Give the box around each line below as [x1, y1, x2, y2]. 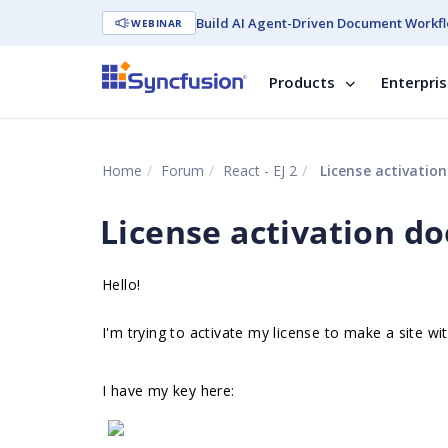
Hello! [102, 275, 141, 294]
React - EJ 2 [223, 161, 297, 180]
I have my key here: [102, 381, 235, 400]
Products [269, 72, 335, 92]
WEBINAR [131, 16, 183, 30]
